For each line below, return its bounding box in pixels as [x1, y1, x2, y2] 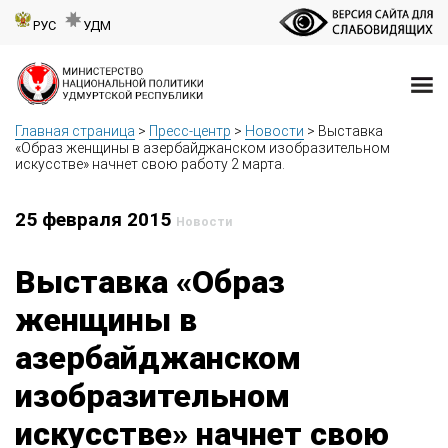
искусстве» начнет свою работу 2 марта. [15, 156, 285, 173]
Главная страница [15, 123, 135, 140]
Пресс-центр [149, 123, 231, 140]
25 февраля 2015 [15, 208, 176, 232]
